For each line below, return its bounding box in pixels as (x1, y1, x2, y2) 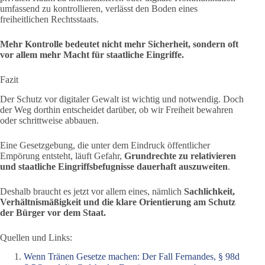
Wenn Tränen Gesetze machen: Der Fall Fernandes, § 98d (24, 251, 240, 262)
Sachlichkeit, (184, 186, 235, 196)
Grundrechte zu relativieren (124, 150, 236, 161)
